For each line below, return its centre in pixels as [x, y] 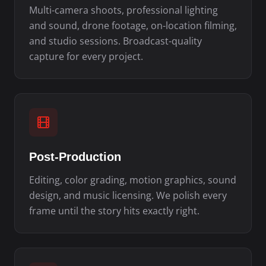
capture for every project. [86, 56]
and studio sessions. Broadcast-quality [115, 41]
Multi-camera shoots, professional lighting [123, 10]
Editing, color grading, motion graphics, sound [133, 180]
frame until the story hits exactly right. [114, 210]
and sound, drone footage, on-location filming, [133, 25]
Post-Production [75, 156]
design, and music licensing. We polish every [128, 195]
